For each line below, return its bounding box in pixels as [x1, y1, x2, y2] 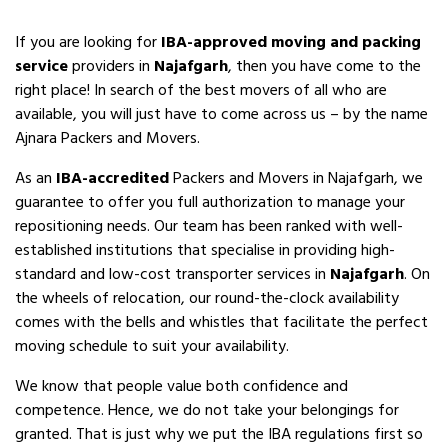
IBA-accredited [56, 165, 169, 191]
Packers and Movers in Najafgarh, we [169, 165, 423, 191]
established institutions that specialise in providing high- [15, 237, 395, 263]
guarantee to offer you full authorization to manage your [15, 189, 405, 215]
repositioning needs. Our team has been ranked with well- [15, 213, 403, 239]
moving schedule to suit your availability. [15, 333, 289, 359]
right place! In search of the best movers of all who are [15, 77, 387, 103]
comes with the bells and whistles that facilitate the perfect [15, 309, 428, 335]
